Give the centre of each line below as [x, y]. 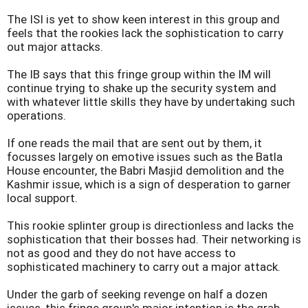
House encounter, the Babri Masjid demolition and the [145, 170]
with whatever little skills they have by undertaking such [151, 102]
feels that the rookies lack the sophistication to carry [145, 33]
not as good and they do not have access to [121, 253]
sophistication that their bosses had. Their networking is [154, 239]
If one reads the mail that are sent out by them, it [134, 143]
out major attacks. [55, 47]
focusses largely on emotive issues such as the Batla [145, 157]
